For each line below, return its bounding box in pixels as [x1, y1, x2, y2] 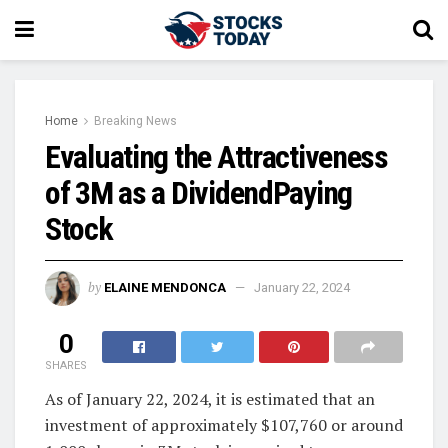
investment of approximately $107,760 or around [45, 413, 403, 436]
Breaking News [94, 114, 177, 128]
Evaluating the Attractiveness [45, 138, 388, 176]
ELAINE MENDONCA [104, 279, 226, 295]
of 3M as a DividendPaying [45, 174, 352, 212]
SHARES [45, 358, 87, 372]
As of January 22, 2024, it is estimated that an [45, 387, 375, 410]
